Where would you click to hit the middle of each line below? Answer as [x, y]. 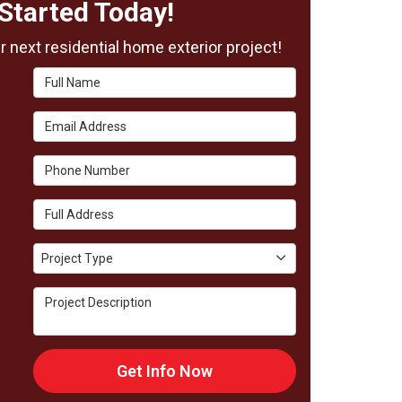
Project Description [95, 296]
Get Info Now [165, 371]
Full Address [73, 208]
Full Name [65, 76]
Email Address [79, 120]
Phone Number [81, 164]
